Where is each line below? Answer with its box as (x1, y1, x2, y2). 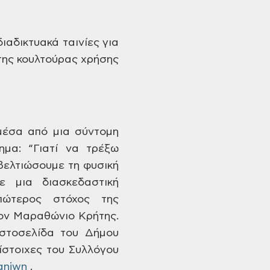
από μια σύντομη (23, 127, 119, 137)
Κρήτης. (75, 211, 119, 222)
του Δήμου (54, 228, 119, 239)
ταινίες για (59, 37, 119, 48)
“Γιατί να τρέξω (20, 143, 119, 154)
